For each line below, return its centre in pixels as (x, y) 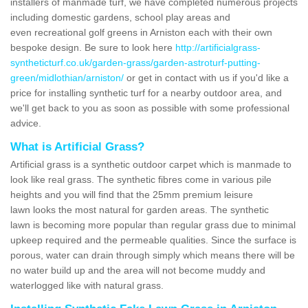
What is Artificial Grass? (77, 146)
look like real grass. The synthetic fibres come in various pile (141, 179)
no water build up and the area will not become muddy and (138, 270)
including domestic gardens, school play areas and (120, 17)
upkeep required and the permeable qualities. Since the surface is (153, 240)
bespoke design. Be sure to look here (93, 47)
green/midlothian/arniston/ (67, 77)
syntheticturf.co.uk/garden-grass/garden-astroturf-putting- (135, 62)
